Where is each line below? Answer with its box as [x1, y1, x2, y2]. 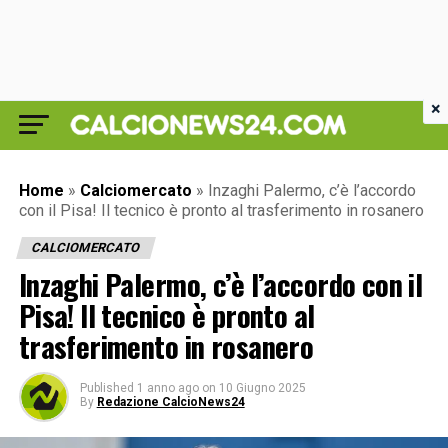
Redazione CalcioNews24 [96, 395, 245, 409]
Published [79, 381, 134, 395]
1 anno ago [136, 381, 199, 395]
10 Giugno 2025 [218, 381, 306, 395]
